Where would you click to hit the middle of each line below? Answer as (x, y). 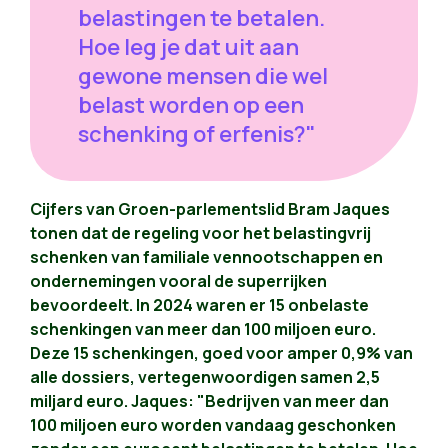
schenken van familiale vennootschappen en (206, 257)
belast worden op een (191, 105)
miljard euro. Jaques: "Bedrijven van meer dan (209, 401)
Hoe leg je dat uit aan (188, 47)
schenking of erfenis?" (197, 134)
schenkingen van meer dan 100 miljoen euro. (203, 329)
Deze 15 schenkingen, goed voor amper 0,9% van (221, 353)
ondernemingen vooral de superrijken (178, 281)
